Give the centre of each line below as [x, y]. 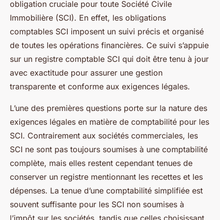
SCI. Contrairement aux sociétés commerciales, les [104, 136]
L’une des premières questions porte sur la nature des [109, 108]
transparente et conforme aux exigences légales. [100, 86]
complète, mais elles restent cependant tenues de [101, 163]
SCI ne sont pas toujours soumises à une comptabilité [109, 149]
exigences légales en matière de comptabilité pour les [110, 122]
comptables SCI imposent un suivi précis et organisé [107, 31]
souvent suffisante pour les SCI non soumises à [97, 204]
